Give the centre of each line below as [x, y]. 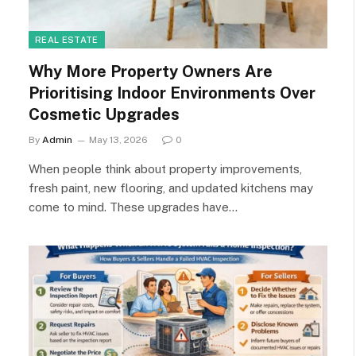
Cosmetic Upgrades [104, 114]
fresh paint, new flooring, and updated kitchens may [171, 188]
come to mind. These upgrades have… [133, 207]
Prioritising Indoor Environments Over [172, 93]
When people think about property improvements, [165, 169]
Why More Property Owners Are [151, 72]
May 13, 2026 [118, 140]
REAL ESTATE [67, 40]
